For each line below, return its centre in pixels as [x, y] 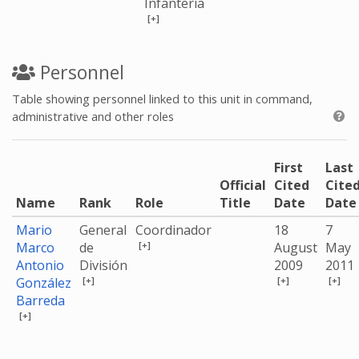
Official [243, 185]
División [103, 265]
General [103, 230]
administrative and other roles [93, 116]
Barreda [40, 301]
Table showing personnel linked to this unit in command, [162, 99]
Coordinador [173, 230]
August [296, 248]
